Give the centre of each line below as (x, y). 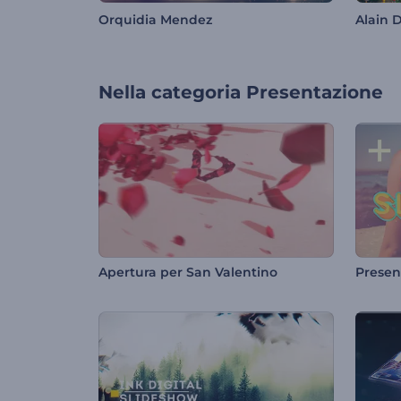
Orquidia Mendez (155, 20)
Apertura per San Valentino (188, 273)
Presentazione (315, 93)
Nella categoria (170, 93)
